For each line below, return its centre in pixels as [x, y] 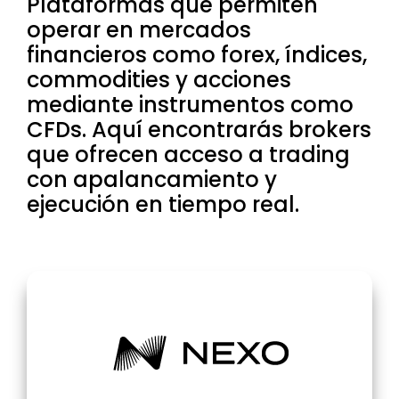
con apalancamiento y [152, 179]
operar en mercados [139, 30]
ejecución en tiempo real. [163, 204]
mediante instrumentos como [190, 105]
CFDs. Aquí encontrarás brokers [199, 130]
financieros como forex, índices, [197, 55]
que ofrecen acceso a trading [188, 155]
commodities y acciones [159, 80]
